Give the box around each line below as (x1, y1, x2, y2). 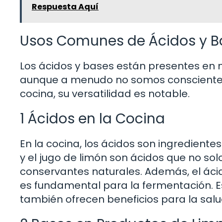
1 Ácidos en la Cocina (20, 109, 165, 129)
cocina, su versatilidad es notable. (20, 87, 190, 101)
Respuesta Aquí (32, 1, 99, 13)
